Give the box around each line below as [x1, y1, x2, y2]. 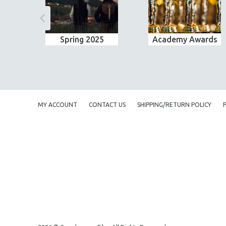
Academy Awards [152, 35, 217, 44]
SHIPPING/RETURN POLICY [137, 101, 211, 108]
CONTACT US [89, 101, 126, 108]
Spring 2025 [60, 35, 104, 44]
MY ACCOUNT [38, 101, 77, 108]
